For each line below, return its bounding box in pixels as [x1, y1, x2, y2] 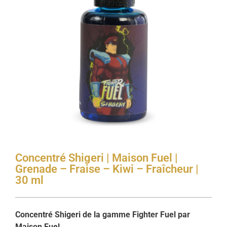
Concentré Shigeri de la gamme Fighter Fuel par [15, 210, 190, 219]
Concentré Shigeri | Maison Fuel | [15, 152, 178, 164]
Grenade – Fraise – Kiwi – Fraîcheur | [15, 163, 199, 175]
